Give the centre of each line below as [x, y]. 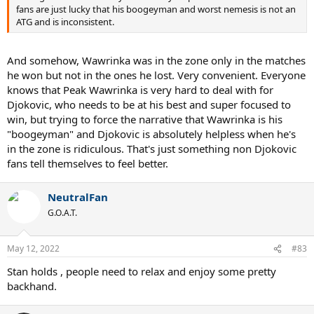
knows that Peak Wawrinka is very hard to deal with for [140, 89]
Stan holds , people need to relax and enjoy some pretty [142, 272]
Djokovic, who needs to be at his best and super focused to [149, 104]
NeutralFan [78, 197]
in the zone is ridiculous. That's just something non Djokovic [152, 148]
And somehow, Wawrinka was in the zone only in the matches [156, 60]
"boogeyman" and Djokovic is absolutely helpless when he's [151, 134]
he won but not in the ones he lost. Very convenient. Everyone [156, 75]
